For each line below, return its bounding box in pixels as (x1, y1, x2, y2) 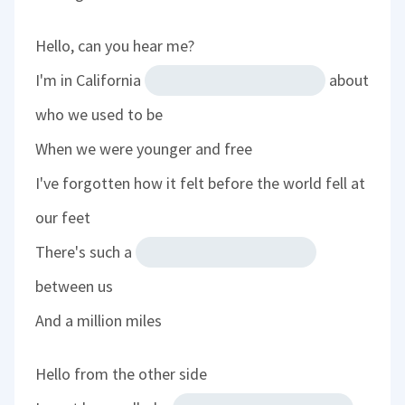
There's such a (35, 241, 137, 263)
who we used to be (35, 104, 164, 126)
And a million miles (35, 310, 163, 332)
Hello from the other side (35, 363, 208, 385)
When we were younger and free (35, 138, 253, 160)
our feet (35, 207, 91, 229)
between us (35, 276, 114, 297)
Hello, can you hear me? (35, 35, 195, 57)
